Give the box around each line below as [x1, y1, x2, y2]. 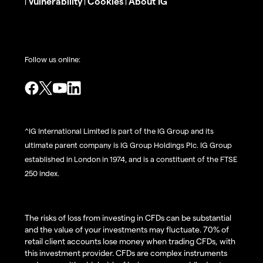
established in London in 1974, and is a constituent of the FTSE [25, 154, 237, 163]
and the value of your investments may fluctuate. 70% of [25, 224, 229, 234]
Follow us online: [25, 54, 80, 63]
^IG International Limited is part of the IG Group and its [25, 126, 214, 135]
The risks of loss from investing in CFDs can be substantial [25, 212, 231, 222]
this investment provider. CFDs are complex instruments [25, 247, 227, 258]
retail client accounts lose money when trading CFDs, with [25, 235, 235, 246]
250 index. [25, 168, 59, 177]
